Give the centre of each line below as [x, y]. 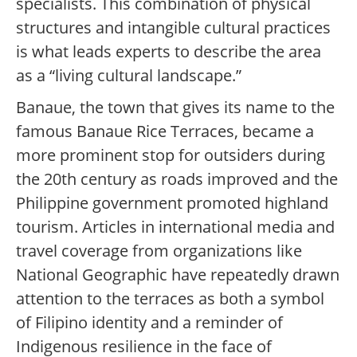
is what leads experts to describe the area [169, 52]
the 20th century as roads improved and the [177, 179]
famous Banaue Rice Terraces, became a [165, 131]
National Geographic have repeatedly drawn [178, 275]
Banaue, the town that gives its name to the [175, 108]
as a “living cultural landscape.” [129, 76]
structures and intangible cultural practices [173, 28]
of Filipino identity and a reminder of [149, 323]
